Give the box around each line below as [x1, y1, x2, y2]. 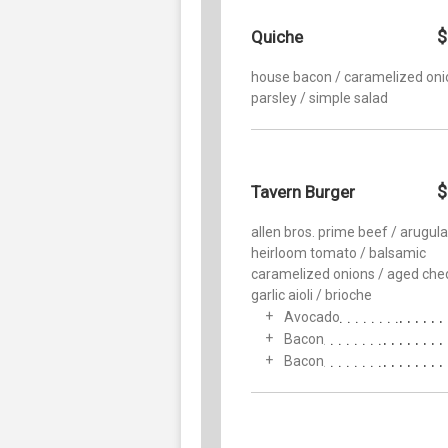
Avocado [284, 308, 340, 325]
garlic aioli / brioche [251, 286, 372, 303]
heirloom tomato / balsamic [251, 244, 426, 261]
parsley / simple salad [251, 89, 388, 106]
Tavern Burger [251, 181, 355, 202]
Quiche [251, 26, 303, 47]
